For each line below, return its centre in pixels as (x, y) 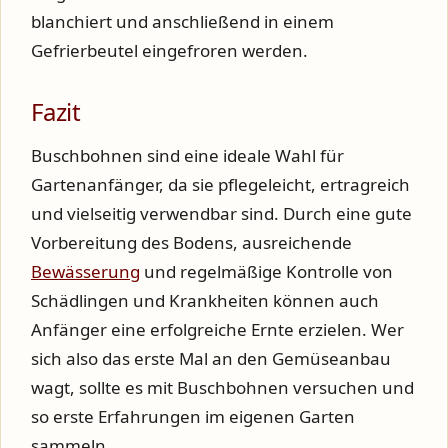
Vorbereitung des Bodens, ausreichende (191, 243)
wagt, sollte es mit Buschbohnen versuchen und (222, 388)
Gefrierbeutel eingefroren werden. (169, 51)
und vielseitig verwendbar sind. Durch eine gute (221, 214)
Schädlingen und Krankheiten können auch (205, 301)
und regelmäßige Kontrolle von (266, 272)
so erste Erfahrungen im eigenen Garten (193, 417)
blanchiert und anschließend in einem (182, 22)
